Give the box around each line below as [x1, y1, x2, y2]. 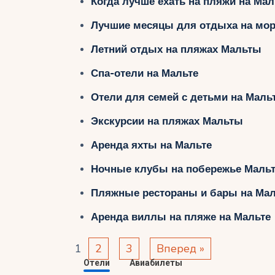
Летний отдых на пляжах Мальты [90, 43, 261, 55]
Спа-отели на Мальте [90, 67, 198, 79]
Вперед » [157, 241, 204, 257]
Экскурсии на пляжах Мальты [90, 115, 243, 127]
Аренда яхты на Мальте [90, 139, 212, 151]
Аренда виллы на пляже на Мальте [90, 211, 271, 223]
